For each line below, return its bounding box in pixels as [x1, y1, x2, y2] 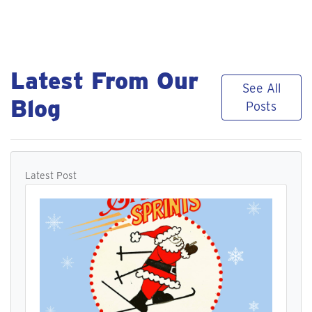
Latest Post [25, 169, 77, 181]
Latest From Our [10, 66, 198, 95]
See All [242, 80, 281, 95]
